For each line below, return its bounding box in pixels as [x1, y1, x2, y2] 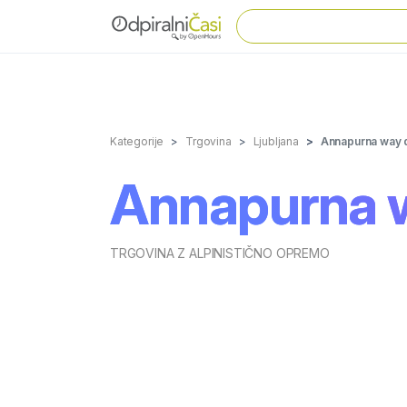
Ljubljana [253, 134, 299, 148]
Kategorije [110, 134, 164, 148]
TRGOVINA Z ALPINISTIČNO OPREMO [110, 245, 330, 261]
